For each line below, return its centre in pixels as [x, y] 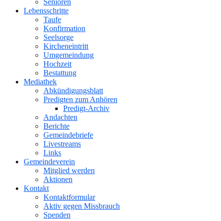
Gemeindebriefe [68, 135]
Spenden [57, 215]
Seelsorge [58, 37]
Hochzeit [57, 64]
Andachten [60, 117]
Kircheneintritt [66, 46]
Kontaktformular [69, 197]
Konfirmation [64, 28]
